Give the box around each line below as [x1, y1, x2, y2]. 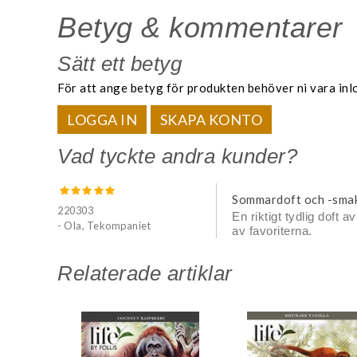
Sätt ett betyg [57, 52, 182, 76]
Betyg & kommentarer [57, 11, 343, 45]
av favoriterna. [232, 223, 312, 237]
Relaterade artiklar [57, 261, 233, 285]
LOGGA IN [67, 110, 137, 128]
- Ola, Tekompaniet [57, 219, 151, 233]
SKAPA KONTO [159, 110, 263, 128]
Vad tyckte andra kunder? [57, 143, 297, 168]
